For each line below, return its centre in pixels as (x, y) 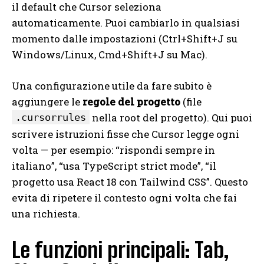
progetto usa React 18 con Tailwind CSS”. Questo (130, 182)
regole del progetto (131, 102)
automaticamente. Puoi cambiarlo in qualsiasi (126, 23)
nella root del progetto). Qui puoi (171, 118)
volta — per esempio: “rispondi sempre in (113, 150)
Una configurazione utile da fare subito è (112, 86)
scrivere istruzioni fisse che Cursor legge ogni (126, 134)
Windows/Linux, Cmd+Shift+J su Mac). (110, 55)
